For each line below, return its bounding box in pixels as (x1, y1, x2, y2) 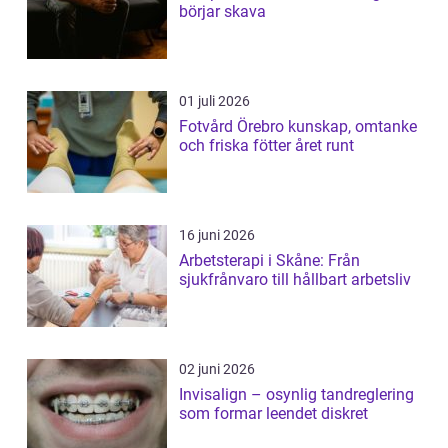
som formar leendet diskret (179, 404, 368, 424)
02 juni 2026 (179, 361, 255, 378)
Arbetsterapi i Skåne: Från (179, 251, 360, 271)
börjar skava (179, 2, 266, 22)
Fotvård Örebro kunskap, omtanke (179, 117, 288, 137)
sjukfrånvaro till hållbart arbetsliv (179, 270, 411, 290)
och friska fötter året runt (179, 136, 354, 156)
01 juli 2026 (179, 93, 250, 110)
